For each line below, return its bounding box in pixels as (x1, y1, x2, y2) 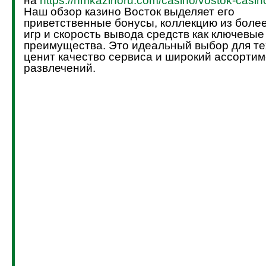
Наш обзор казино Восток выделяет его (23, 5, 235, 18)
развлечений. (23, 62, 96, 75)
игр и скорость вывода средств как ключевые (23, 28, 264, 41)
